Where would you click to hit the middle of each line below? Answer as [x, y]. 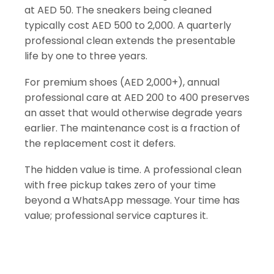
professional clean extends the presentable [130, 41]
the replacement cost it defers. [100, 143]
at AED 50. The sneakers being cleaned [118, 10]
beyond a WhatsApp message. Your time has [132, 200]
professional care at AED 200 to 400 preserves [137, 98]
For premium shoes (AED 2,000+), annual [122, 82]
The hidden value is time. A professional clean [133, 170]
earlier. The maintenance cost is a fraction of [132, 128]
